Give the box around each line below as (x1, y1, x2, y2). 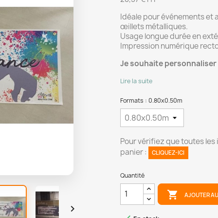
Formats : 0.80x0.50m (120, 96, 182, 105)
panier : (120, 147, 148, 158)
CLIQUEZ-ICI (152, 148, 185, 157)
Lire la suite (120, 77, 152, 86)
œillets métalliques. (120, 21, 188, 32)
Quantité (120, 171, 145, 180)
